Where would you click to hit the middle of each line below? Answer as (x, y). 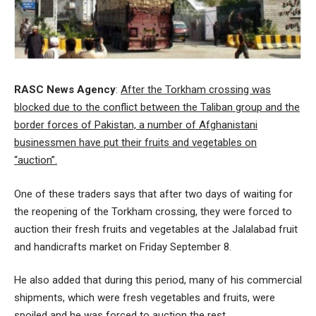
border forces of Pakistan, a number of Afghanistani (136, 125)
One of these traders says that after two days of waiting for (153, 194)
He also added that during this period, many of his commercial (158, 280)
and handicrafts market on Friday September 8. (123, 247)
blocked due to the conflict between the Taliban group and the (157, 107)
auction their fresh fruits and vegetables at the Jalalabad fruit (156, 229)
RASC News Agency (65, 90)
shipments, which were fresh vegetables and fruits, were (145, 298)
